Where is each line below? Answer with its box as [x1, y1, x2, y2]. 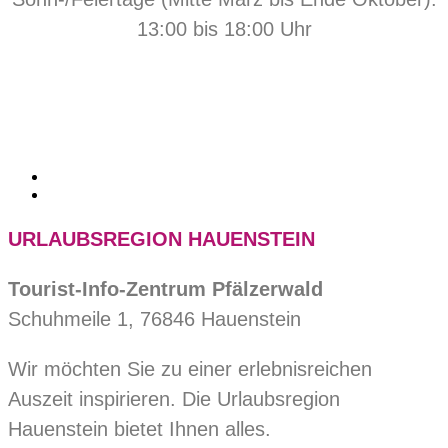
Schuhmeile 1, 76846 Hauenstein [8, 308, 301, 330]
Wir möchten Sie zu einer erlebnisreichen [8, 358, 372, 380]
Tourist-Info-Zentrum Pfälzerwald [8, 278, 323, 300]
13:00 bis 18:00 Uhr [136, 18, 312, 40]
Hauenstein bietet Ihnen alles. [8, 418, 271, 440]
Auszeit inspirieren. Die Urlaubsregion [8, 388, 340, 410]
